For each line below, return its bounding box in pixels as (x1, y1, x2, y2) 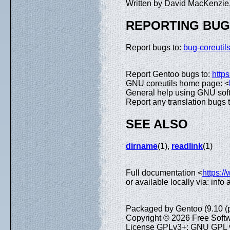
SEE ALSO (126, 117, 188, 131)
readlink (171, 141, 203, 150)
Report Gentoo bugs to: (126, 69, 212, 79)
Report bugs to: (126, 43, 183, 52)
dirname (126, 141, 158, 150)
